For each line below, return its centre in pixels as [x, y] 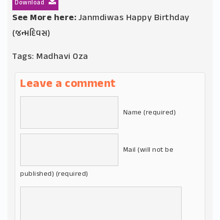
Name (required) [149, 113]
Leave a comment [68, 84]
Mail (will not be [148, 150]
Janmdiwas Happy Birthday [134, 18]
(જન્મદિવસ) [31, 34]
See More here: [44, 18]
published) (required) [54, 174]
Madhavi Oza [62, 57]
